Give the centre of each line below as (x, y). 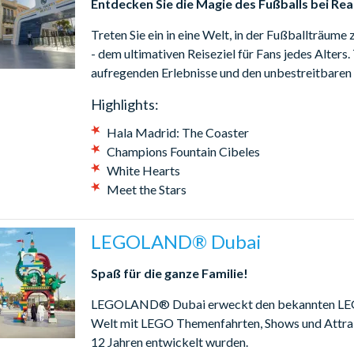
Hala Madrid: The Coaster (177, 132)
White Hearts (143, 170)
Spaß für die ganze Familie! (169, 273)
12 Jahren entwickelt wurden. (169, 341)
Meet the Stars (146, 189)
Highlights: (124, 104)
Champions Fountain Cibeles (183, 151)
